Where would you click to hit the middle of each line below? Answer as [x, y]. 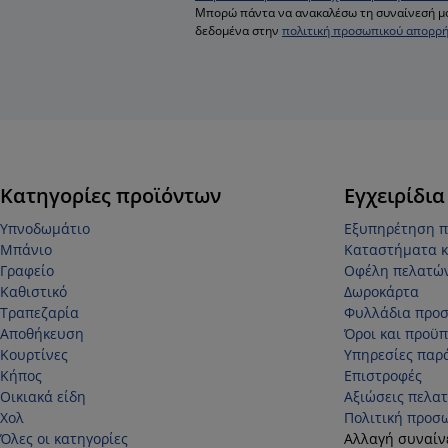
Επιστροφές [382, 376]
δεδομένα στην [238, 31]
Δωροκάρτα [381, 292]
